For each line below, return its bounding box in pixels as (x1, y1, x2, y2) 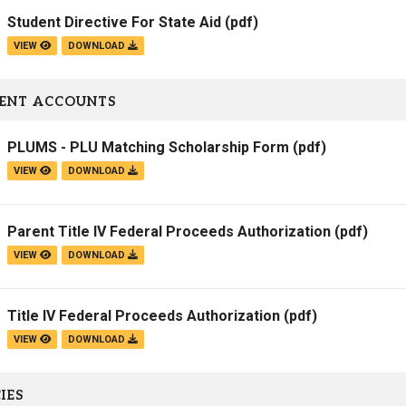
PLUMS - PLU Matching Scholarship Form (7, 139, 289, 157)
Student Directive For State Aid (7, 14, 221, 32)
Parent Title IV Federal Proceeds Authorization (7, 223, 331, 241)
